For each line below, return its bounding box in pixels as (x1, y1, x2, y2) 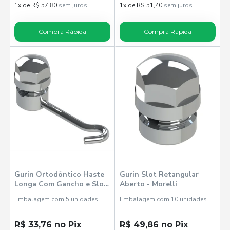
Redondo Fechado (14, 189, 79, 199)
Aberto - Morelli (120, 179, 177, 189)
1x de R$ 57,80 (14, 1, 57, 10)
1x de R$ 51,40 (120, 1, 162, 10)
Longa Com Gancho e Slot (14, 179, 108, 189)
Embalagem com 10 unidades (120, 195, 207, 204)
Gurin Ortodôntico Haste (14, 169, 105, 180)
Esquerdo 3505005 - (14, 199, 84, 209)
